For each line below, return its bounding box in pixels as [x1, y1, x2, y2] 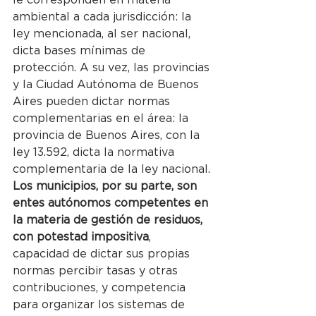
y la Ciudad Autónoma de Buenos [13, 78, 202, 90]
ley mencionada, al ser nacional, [13, 28, 194, 39]
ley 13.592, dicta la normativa [13, 146, 178, 158]
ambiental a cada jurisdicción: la [13, 11, 195, 23]
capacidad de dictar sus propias [13, 248, 193, 260]
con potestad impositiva [13, 231, 149, 243]
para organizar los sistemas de [13, 298, 188, 310]
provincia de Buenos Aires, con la [13, 129, 203, 141]
